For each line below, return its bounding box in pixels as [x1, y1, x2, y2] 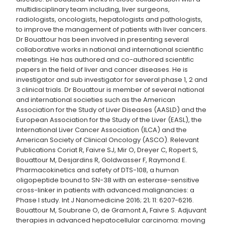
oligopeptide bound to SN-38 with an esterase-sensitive [16, 175, 199, 185]
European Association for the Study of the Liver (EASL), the [16, 115, 202, 125]
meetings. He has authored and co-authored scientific [16, 55, 194, 65]
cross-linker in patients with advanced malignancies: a [16, 185, 194, 195]
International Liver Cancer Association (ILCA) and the [16, 125, 187, 135]
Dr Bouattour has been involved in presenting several [16, 35, 189, 45]
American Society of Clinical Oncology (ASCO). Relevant [16, 135, 199, 145]
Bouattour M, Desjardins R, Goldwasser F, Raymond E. [16, 155, 187, 165]
